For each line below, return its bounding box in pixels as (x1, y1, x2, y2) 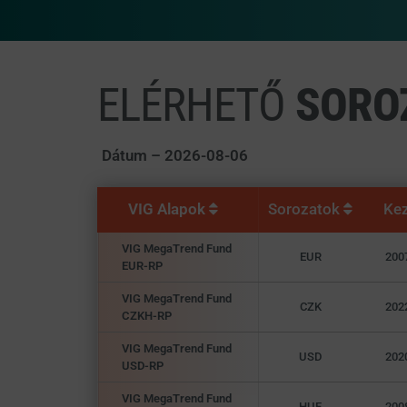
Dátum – (101, 146, 164, 164)
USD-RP (121, 359, 164, 372)
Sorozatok (268, 200, 343, 218)
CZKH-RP (121, 309, 172, 323)
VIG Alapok (127, 200, 209, 218)
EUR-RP (121, 259, 163, 273)
